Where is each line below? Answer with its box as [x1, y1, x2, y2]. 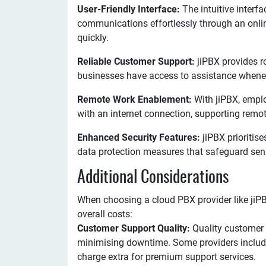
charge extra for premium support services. [77, 251, 256, 262]
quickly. [77, 32, 109, 43]
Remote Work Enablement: [77, 94, 192, 105]
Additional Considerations [77, 170, 229, 186]
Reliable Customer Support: [77, 56, 195, 67]
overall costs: [77, 208, 132, 220]
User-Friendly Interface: [77, 4, 182, 15]
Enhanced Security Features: [77, 132, 200, 143]
